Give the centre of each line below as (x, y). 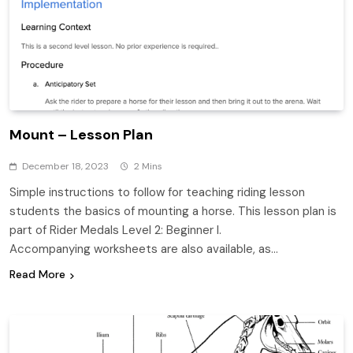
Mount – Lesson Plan (81, 135)
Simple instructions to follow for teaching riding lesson (157, 193)
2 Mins (148, 167)
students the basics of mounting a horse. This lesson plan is (173, 212)
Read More (37, 275)
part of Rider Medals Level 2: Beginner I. (115, 230)
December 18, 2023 (65, 167)
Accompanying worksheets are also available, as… (144, 249)
